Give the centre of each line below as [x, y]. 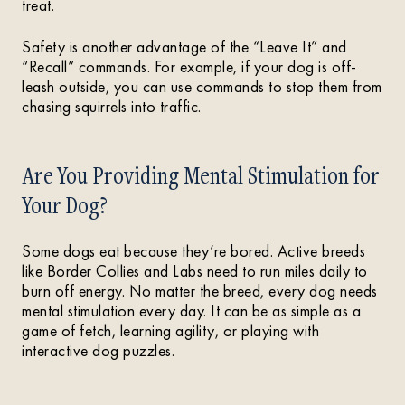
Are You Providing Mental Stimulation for [200, 175]
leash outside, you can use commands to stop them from [202, 86]
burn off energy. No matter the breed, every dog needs [200, 291]
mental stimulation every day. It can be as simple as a [191, 311]
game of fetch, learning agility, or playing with [170, 330]
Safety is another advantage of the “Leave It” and [184, 47]
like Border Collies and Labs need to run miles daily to [195, 271]
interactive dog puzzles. [98, 350]
